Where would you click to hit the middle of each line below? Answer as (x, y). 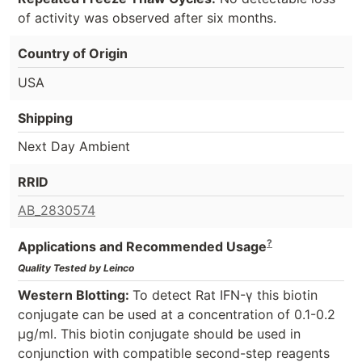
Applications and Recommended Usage (142, 247)
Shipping (45, 118)
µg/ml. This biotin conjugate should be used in (159, 333)
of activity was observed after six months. (147, 17)
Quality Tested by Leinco (76, 267)
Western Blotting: (75, 295)
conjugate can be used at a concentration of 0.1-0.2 (177, 314)
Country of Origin (73, 53)
